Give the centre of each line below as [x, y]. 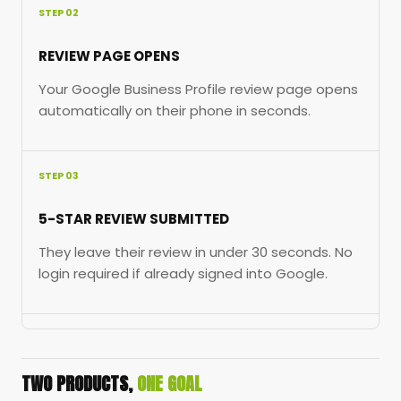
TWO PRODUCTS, [79, 384]
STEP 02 [59, 13]
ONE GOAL [170, 384]
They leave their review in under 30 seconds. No [196, 252]
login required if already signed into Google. [183, 274]
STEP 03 [59, 176]
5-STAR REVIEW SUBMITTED [134, 219]
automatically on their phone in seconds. [175, 111]
